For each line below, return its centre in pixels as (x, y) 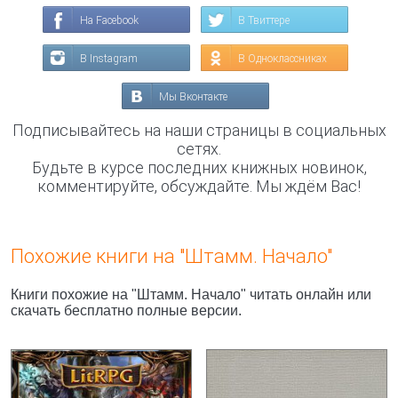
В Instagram (109, 59)
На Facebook (109, 20)
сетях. (199, 149)
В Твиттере (264, 20)
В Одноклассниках (283, 59)
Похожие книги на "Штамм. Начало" (171, 256)
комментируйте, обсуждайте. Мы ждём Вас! (199, 186)
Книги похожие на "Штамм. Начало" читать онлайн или (191, 295)
